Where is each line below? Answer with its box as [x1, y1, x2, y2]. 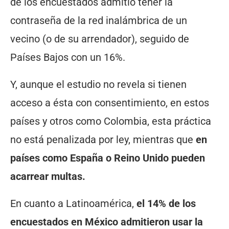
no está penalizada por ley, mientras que [10, 133, 196, 146]
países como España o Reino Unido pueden [10, 152, 205, 165]
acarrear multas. [10, 170, 85, 183]
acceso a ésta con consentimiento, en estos [10, 97, 209, 109]
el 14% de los [136, 197, 196, 210]
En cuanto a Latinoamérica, [10, 197, 136, 210]
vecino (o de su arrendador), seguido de [10, 33, 189, 45]
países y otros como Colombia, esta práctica [10, 115, 211, 128]
